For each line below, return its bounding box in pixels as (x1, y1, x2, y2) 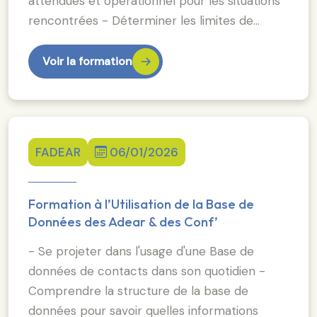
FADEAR (35, 144, 81, 160)
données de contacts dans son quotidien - (28, 263, 265, 279)
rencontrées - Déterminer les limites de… (28, 12, 260, 28)
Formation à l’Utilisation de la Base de (28, 195, 254, 212)
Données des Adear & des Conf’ (28, 213, 218, 230)
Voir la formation (42, 53, 132, 69)
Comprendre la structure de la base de (28, 282, 248, 299)
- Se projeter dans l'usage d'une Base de (28, 243, 254, 259)
